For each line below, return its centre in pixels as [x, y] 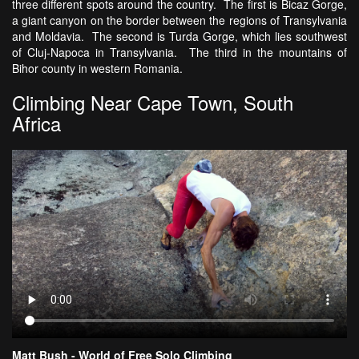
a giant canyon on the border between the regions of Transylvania [179, 20]
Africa [36, 123]
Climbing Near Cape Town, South [153, 103]
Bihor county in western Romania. [97, 69]
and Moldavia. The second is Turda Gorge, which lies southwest [179, 36]
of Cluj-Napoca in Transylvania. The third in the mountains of [179, 52]
